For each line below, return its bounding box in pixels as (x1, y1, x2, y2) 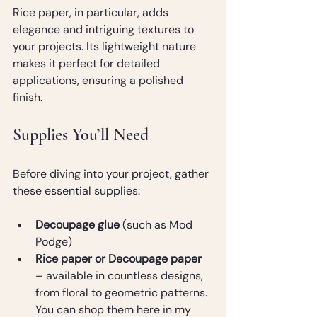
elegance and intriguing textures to (13, 22, 197, 37)
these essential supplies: (13, 183, 140, 198)
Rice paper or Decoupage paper (35, 251, 202, 266)
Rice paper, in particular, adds (13, 5, 171, 20)
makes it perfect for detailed (13, 56, 163, 71)
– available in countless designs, (35, 268, 206, 283)
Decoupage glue (35, 217, 120, 232)
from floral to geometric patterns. (35, 285, 210, 300)
